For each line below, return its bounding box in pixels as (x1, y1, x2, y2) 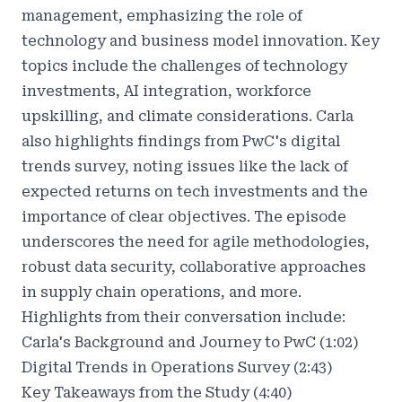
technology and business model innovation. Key (22, 32, 380, 49)
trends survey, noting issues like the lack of (22, 158, 348, 175)
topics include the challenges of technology (22, 57, 347, 74)
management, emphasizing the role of (22, 7, 302, 24)
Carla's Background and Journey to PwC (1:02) (22, 334, 359, 351)
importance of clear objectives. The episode (22, 208, 346, 225)
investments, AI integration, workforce (22, 83, 311, 100)
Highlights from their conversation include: (22, 309, 345, 326)
